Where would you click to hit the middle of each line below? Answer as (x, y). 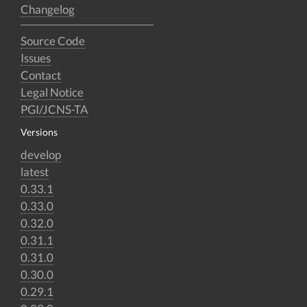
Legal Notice (52, 92)
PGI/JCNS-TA (54, 109)
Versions (39, 132)
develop (41, 155)
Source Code (53, 41)
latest (35, 172)
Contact (41, 75)
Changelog (48, 9)
